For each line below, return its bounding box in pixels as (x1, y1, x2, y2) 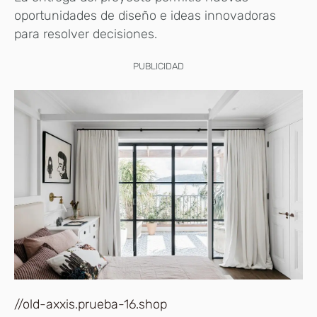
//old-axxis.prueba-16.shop (14, 296, 167, 312)
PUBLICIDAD (133, 60, 184, 71)
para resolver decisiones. (14, 25, 157, 42)
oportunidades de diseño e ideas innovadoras (14, 7, 276, 23)
